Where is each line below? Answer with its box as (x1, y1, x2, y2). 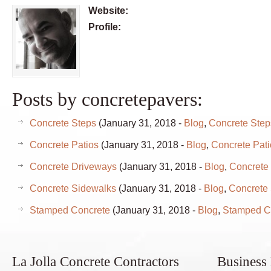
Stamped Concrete (30, 205, 110, 215)
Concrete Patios (30, 140, 99, 150)
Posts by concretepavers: (12, 88, 203, 110)
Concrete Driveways (30, 162, 117, 172)
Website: (88, 5, 128, 16)
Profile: (88, 22, 121, 32)
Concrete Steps (30, 118, 96, 128)
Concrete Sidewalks (30, 183, 116, 194)
